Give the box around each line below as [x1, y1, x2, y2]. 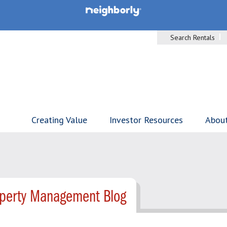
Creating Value [31, 114, 87, 126]
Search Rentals [170, 33, 215, 42]
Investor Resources [109, 114, 183, 126]
